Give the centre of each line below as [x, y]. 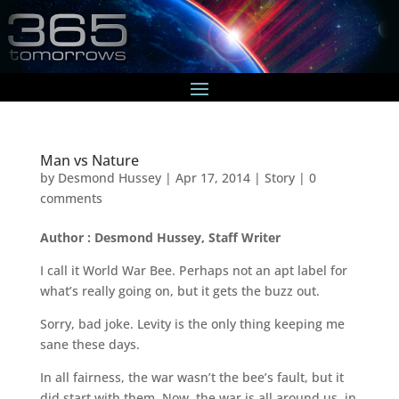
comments [71, 198]
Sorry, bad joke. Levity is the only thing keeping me [192, 323]
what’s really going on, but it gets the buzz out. [179, 290]
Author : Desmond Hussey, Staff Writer [160, 237]
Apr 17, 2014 [212, 177]
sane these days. [90, 344]
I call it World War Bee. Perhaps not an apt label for [193, 270]
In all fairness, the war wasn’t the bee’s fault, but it [191, 377]
